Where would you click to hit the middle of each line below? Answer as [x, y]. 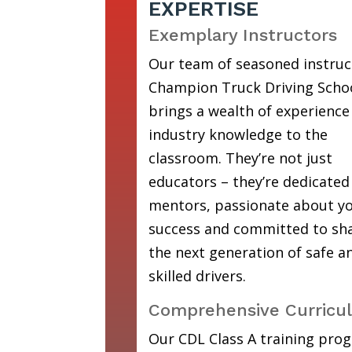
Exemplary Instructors [242, 35]
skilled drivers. [197, 275]
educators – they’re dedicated [249, 181]
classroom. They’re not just [240, 158]
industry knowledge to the [238, 134]
